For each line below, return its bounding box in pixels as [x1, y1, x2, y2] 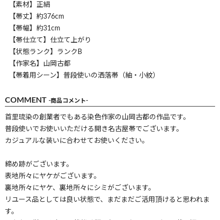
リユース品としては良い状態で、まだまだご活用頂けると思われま [5, 196, 210, 203]
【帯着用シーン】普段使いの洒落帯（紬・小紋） [9, 72, 160, 79]
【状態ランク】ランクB [9, 48, 82, 55]
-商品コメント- [49, 97, 88, 104]
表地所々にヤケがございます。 [5, 172, 101, 180]
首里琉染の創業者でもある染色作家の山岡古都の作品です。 [5, 113, 190, 121]
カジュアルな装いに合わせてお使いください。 [5, 137, 149, 144]
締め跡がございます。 [5, 161, 73, 168]
